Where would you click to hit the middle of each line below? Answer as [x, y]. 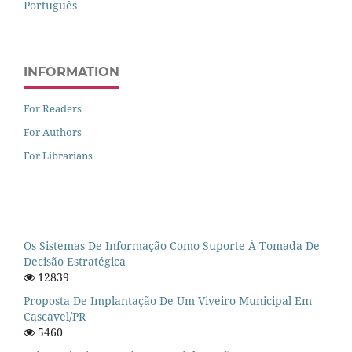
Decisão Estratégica [75, 262]
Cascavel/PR [55, 317]
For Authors [53, 132]
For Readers [53, 108]
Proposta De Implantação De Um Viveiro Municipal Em [168, 301]
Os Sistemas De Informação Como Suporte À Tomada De [172, 246]
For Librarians [58, 155]
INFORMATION [71, 71]
